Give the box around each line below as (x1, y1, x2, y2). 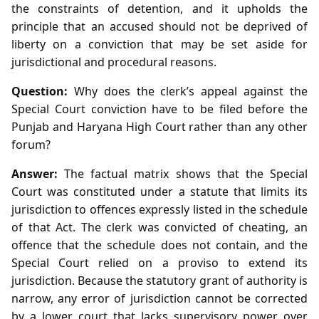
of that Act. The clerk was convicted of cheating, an (11, 219, 308, 235)
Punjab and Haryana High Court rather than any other (11, 118, 308, 135)
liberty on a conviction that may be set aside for (11, 36, 308, 52)
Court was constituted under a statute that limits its (11, 183, 308, 199)
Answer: (11, 165, 58, 182)
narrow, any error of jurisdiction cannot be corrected (11, 290, 308, 306)
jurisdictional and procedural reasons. (11, 53, 216, 70)
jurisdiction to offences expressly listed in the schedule (11, 201, 308, 217)
